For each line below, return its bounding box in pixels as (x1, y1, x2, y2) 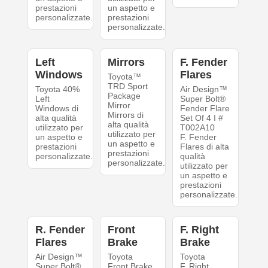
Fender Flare (180, 103, 230, 113)
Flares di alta (180, 142, 230, 151)
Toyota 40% (35, 84, 80, 94)
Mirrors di (107, 110, 144, 120)
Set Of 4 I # (180, 113, 224, 123)
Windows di (35, 103, 78, 113)
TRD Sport (107, 81, 148, 91)
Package (107, 91, 141, 100)
